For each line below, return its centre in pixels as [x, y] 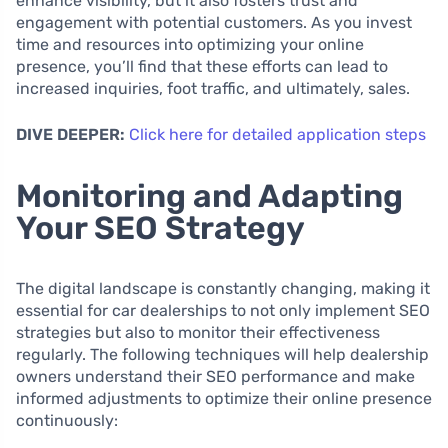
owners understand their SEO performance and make [215, 376]
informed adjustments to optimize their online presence [224, 398]
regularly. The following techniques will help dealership [222, 354]
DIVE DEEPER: [70, 134]
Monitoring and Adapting [209, 195]
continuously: [67, 420]
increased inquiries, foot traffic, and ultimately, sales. [213, 88]
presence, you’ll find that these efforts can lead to [202, 66]
